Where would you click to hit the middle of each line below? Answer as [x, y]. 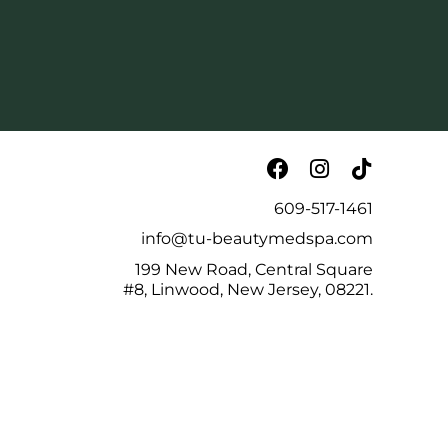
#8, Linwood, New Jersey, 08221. [247, 289]
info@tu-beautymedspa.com [256, 238]
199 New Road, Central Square [253, 269]
